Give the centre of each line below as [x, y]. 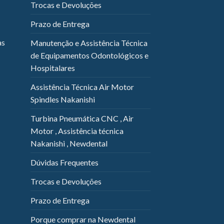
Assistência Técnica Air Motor [82, 87]
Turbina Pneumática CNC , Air [82, 118]
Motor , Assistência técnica [77, 131]
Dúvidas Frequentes [64, 162]
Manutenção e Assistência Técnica [89, 43]
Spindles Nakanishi [63, 99]
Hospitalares [53, 68]
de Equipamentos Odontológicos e [89, 55]
